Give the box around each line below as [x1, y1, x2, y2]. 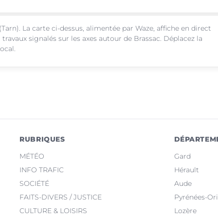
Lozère [174, 206, 197, 215]
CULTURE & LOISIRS [19, 206, 88, 215]
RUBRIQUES [19, 134, 65, 144]
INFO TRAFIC [19, 165, 64, 174]
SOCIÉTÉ [19, 179, 50, 188]
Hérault [174, 165, 199, 174]
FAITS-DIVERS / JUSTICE [19, 192, 102, 201]
